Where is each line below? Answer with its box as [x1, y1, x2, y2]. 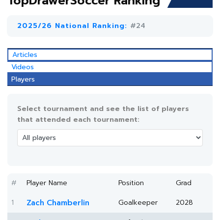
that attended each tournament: [17, 114, 139, 125]
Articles [12, 50, 37, 60]
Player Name [27, 178, 67, 188]
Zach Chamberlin [27, 197, 89, 208]
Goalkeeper [118, 197, 158, 208]
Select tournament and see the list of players [17, 104, 189, 114]
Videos [11, 62, 34, 72]
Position [118, 178, 144, 188]
